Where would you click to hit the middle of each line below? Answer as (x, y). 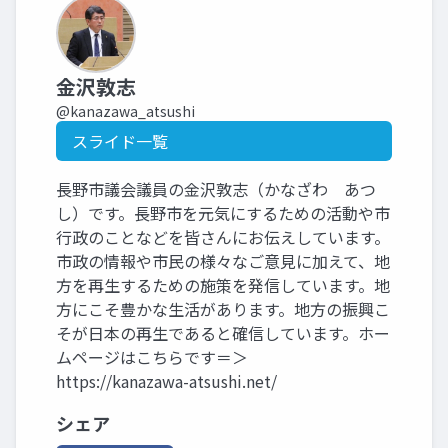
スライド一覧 (120, 140)
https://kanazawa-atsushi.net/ (166, 380)
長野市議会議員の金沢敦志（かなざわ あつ (216, 188)
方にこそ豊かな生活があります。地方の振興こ (223, 308)
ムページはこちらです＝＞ (160, 356)
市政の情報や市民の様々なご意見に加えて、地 (223, 260)
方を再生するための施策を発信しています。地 (223, 284)
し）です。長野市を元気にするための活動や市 (223, 212)
